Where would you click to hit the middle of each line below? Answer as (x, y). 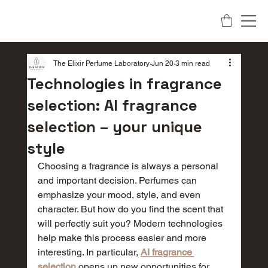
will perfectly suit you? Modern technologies (131, 223)
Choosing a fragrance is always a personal (129, 166)
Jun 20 (162, 63)
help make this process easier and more (123, 238)
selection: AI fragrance (112, 105)
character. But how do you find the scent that (131, 209)
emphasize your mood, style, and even (120, 195)
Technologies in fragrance (124, 84)
